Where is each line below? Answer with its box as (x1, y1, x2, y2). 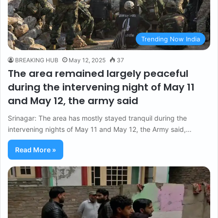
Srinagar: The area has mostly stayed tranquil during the (8, 113, 187, 122)
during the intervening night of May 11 (8, 80, 195, 94)
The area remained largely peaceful (8, 66, 188, 80)
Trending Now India (141, 35, 200, 43)
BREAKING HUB (15, 56, 58, 64)
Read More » (15, 145, 56, 154)
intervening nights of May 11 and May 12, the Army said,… (8, 125, 192, 133)
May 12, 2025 (69, 56, 106, 64)
